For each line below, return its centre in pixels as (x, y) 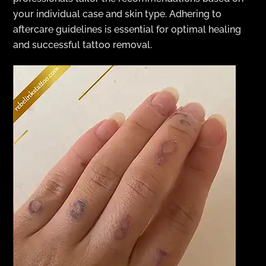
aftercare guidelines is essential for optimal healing (127, 30)
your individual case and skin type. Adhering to (118, 14)
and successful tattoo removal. (83, 45)
